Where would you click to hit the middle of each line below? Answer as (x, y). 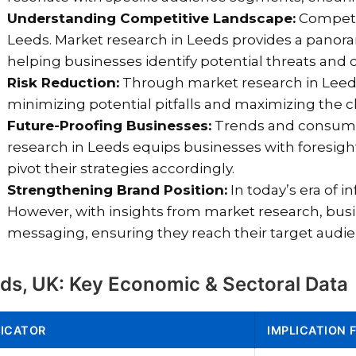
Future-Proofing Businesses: (109, 126)
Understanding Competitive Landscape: (151, 19)
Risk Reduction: (63, 83)
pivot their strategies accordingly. (121, 169)
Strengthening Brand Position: (117, 190)
